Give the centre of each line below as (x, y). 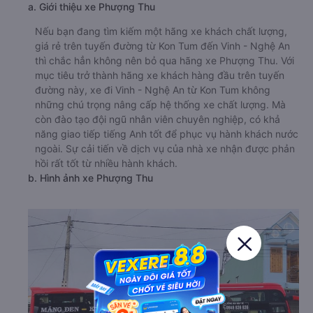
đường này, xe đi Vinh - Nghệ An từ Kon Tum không (153, 90)
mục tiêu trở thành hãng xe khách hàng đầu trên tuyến (160, 75)
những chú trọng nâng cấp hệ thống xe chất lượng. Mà (160, 104)
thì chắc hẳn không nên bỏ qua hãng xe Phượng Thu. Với (165, 60)
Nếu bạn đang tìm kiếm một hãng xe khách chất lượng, (161, 31)
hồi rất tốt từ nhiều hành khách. (106, 163)
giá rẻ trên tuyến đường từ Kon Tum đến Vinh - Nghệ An (162, 46)
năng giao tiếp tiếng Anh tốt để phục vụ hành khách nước (167, 134)
